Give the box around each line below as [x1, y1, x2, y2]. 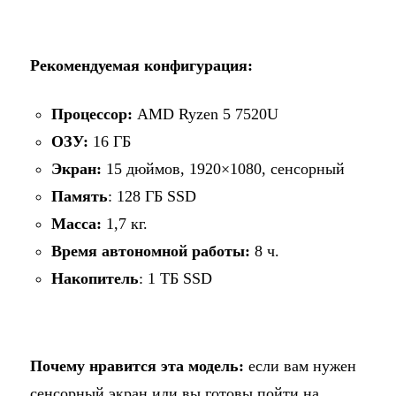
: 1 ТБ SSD [138, 270, 212, 288]
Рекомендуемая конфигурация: [29, 57, 253, 75]
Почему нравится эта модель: [29, 357, 244, 376]
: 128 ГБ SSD [107, 187, 196, 206]
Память [50, 187, 108, 206]
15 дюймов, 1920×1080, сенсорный [101, 160, 345, 179]
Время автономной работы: [50, 242, 250, 261]
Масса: [50, 215, 102, 233]
